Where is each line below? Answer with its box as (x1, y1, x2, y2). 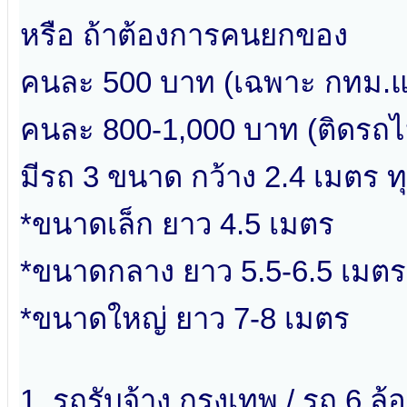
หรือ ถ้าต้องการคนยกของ (20, 18, 348, 53)
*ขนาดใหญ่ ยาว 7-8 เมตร (20, 302, 350, 336)
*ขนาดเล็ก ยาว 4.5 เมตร (20, 207, 334, 242)
